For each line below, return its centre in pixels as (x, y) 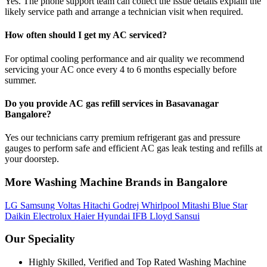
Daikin (19, 216)
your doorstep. (32, 159)
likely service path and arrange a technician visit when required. (124, 12)
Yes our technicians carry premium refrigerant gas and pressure (122, 138)
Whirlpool (162, 205)
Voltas (70, 205)
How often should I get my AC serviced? (86, 35)
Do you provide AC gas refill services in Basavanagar (112, 103)
